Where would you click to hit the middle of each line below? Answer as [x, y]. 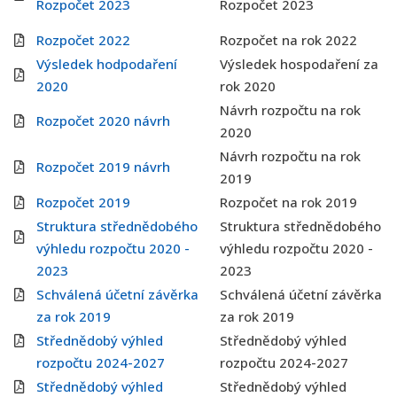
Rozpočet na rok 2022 [288, 40]
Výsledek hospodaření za [299, 64]
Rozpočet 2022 [83, 40]
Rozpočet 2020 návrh [103, 121]
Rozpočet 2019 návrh [103, 167]
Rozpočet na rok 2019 [288, 202]
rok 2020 [248, 86]
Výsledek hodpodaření [107, 64]
